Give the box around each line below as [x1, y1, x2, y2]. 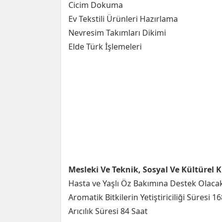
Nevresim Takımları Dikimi [68, 27, 166, 38]
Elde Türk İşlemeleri [68, 41, 142, 52]
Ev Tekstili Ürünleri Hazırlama [68, 13, 178, 24]
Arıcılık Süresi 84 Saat [68, 206, 148, 217]
